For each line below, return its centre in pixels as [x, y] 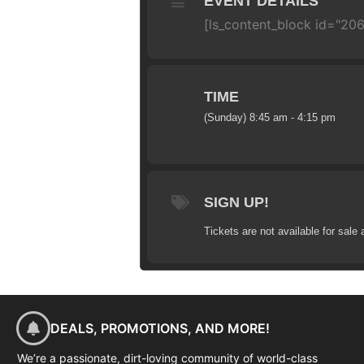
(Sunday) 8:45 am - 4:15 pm [270, 117]
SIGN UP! [236, 202]
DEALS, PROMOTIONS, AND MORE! [160, 329]
